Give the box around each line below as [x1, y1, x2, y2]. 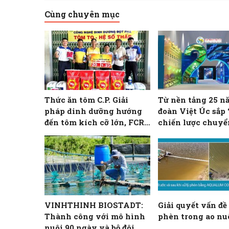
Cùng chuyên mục [44, 9, 120, 20]
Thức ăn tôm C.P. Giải [44, 95, 128, 105]
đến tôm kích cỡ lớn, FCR [44, 117, 144, 128]
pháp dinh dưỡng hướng [44, 106, 142, 117]
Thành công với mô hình [44, 211, 145, 221]
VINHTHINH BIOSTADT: [44, 199, 143, 210]
